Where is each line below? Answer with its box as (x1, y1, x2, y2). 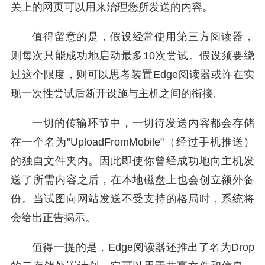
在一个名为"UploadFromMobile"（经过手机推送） (11, 136, 254, 148)
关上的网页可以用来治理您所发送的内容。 (11, 1, 213, 14)
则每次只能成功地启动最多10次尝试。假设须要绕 (11, 50, 254, 62)
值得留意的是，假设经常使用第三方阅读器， (32, 31, 254, 43)
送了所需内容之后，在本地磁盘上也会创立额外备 (11, 174, 254, 186)
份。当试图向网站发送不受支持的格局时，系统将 (11, 193, 254, 205)
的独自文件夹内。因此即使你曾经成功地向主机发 (11, 155, 254, 167)
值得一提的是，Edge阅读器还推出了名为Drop (32, 241, 254, 254)
